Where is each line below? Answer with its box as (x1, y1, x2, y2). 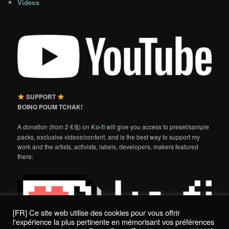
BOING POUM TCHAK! (17, 102, 83, 112)
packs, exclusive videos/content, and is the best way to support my (17, 132, 200, 142)
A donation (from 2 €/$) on (17, 122, 91, 131)
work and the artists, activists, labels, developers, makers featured (17, 142, 199, 151)
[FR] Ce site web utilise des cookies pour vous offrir (13, 207, 180, 218)
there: (17, 152, 34, 161)
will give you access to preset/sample (106, 122, 210, 131)
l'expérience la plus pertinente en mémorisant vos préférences (13, 216, 214, 227)
